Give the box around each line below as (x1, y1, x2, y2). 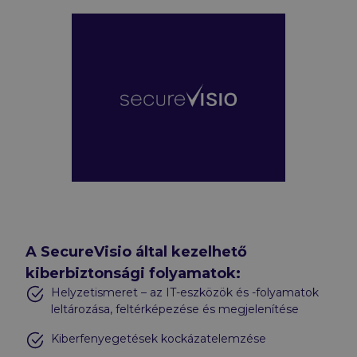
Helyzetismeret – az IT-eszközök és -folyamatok (51, 284, 319, 300)
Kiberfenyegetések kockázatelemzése (51, 331, 266, 346)
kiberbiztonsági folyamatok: (25, 264, 241, 282)
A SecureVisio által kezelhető (25, 242, 247, 261)
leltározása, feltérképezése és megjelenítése (51, 301, 299, 316)
